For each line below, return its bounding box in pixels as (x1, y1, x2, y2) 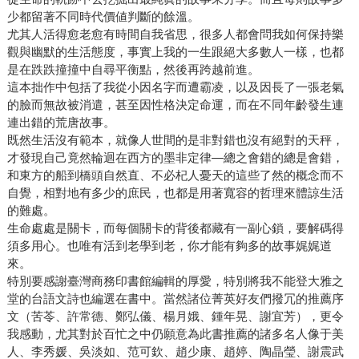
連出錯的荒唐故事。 (6, 115, 115, 130)
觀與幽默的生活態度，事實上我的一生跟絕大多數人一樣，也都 (6, 45, 344, 59)
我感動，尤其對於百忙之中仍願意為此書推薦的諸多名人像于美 (6, 327, 344, 341)
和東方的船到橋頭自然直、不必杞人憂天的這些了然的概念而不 (6, 168, 344, 183)
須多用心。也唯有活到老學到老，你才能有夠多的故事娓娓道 (6, 239, 332, 253)
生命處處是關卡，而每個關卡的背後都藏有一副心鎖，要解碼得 (6, 221, 344, 236)
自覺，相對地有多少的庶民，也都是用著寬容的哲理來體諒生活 (6, 186, 344, 200)
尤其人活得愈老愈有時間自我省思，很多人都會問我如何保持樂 (6, 27, 344, 42)
